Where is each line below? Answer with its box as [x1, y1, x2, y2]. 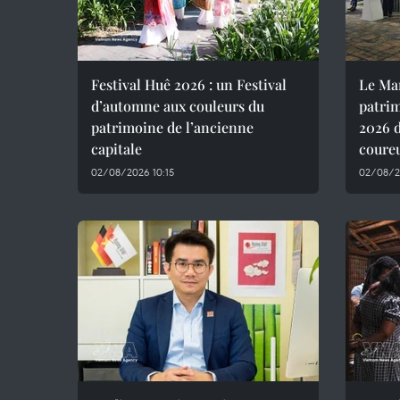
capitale [91, 139, 142, 158]
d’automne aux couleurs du [91, 96, 264, 115]
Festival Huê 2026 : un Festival [91, 75, 287, 94]
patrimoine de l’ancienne [91, 118, 254, 137]
